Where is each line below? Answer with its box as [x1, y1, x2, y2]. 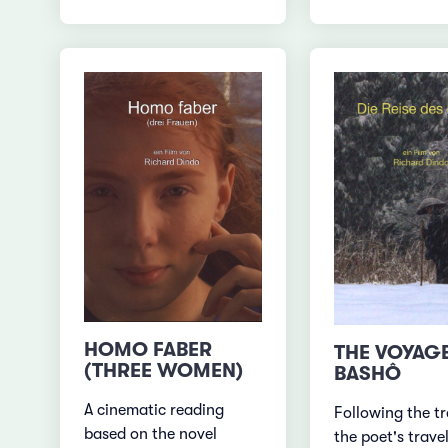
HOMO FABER [84, 338, 213, 362]
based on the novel [84, 425, 218, 444]
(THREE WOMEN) [84, 359, 244, 383]
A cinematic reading [84, 401, 225, 420]
